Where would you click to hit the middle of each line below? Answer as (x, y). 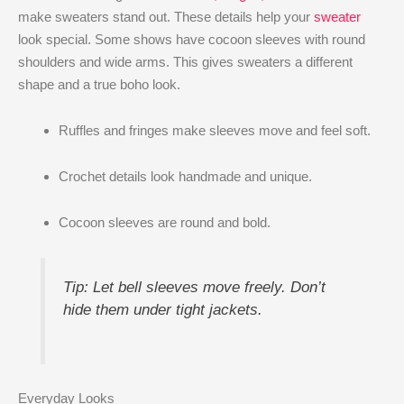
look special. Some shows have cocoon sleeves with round (192, 39)
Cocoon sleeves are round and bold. (165, 223)
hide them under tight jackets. (162, 309)
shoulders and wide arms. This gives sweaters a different (185, 61)
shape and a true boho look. (99, 84)
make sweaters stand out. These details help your (166, 16)
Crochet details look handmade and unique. (185, 176)
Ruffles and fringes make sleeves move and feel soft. (215, 130)
